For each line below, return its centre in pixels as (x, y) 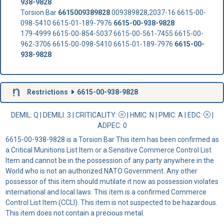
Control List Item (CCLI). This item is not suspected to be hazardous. (111, 202)
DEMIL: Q (25, 115)
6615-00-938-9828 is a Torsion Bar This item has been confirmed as (112, 139)
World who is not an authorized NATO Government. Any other (101, 171)
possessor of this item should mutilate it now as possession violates (112, 181)
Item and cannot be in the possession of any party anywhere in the (109, 160)
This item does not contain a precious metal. (75, 213)
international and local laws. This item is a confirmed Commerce (106, 192)
